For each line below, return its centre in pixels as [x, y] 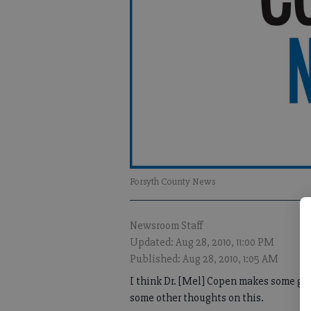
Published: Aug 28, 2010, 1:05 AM [204, 259]
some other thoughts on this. [197, 298]
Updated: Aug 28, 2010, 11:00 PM [202, 243]
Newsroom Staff [166, 226]
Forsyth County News [173, 182]
